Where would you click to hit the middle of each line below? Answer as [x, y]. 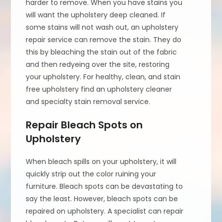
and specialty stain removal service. [88, 101]
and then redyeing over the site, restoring [98, 64]
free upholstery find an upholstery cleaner [99, 89]
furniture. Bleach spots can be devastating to [105, 186]
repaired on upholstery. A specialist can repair [105, 211]
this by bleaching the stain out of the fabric [102, 52]
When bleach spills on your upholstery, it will [101, 161]
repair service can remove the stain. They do [104, 39]
